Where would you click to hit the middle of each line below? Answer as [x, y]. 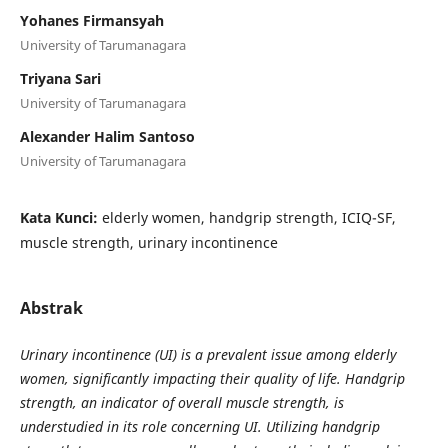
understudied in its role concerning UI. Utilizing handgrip [199, 426]
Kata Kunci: [60, 217]
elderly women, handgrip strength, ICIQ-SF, [248, 217]
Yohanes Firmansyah [91, 20]
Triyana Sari [60, 78]
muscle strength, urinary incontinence [148, 242]
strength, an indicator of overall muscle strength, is [181, 402]
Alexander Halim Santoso [107, 136]
